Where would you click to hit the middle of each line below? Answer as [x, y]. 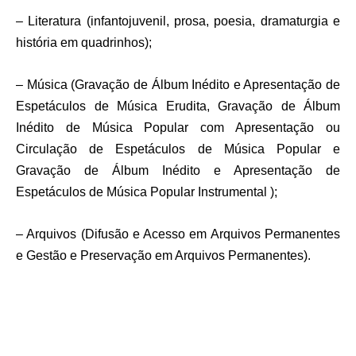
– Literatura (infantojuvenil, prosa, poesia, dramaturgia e [178, 21]
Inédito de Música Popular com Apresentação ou [178, 128]
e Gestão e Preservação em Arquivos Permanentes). [163, 256]
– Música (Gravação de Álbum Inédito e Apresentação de [178, 85]
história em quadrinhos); [84, 43]
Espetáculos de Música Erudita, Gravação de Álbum [178, 106]
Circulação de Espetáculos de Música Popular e [178, 149]
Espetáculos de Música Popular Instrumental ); [147, 192]
